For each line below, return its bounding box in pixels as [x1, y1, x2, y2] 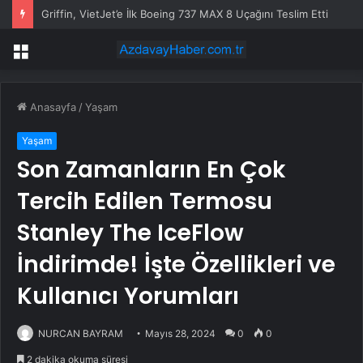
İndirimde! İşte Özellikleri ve [17, 249, 335, 281]
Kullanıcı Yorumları [17, 280, 239, 313]
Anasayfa [27, 100, 76, 114]
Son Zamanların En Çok [17, 154, 286, 186]
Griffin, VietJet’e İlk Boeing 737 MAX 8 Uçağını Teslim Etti [41, 7, 328, 20]
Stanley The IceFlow [17, 217, 244, 250]
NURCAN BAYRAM [38, 327, 123, 340]
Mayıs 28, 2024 [145, 327, 216, 340]
